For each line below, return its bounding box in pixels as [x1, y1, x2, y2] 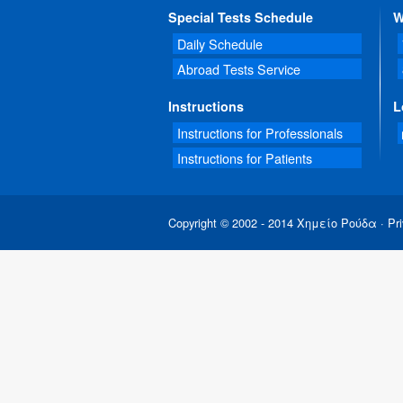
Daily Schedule [177, 34, 263, 54]
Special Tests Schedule [168, 8, 313, 27]
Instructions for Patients [177, 148, 312, 168]
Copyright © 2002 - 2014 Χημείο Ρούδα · [168, 214, 388, 232]
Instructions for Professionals [177, 123, 343, 143]
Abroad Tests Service [177, 59, 300, 79]
